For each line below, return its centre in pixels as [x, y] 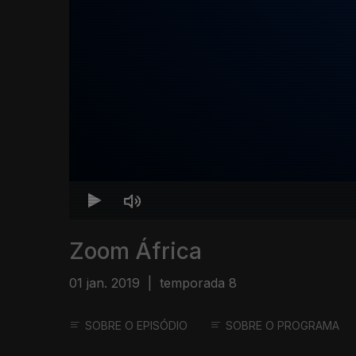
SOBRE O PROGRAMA [282, 326]
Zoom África [135, 252]
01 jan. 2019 [104, 283]
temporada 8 [198, 283]
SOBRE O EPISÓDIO [136, 326]
